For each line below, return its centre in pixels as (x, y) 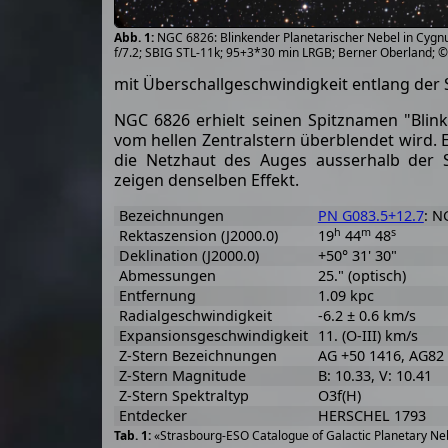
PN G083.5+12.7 (370, 215)
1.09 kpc (345, 295)
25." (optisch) (361, 275)
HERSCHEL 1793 (371, 415)
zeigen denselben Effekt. (206, 180)
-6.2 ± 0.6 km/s (366, 315)
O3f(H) (339, 395)
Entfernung (157, 295)
